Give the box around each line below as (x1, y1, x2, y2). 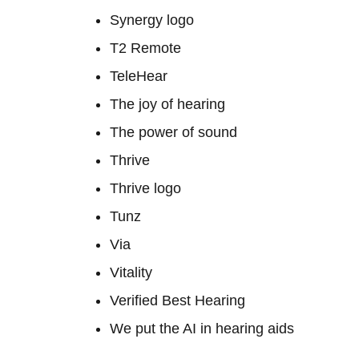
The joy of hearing (110, 96, 225, 112)
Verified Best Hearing (110, 292, 245, 309)
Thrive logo (110, 180, 181, 196)
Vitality (110, 264, 152, 280)
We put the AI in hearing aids (110, 321, 294, 337)
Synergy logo (110, 12, 194, 28)
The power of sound (110, 124, 237, 140)
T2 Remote (110, 40, 181, 56)
